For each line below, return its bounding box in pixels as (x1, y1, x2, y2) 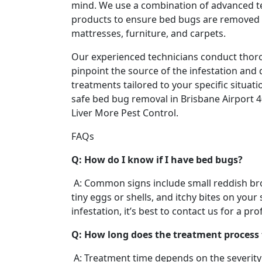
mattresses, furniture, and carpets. (71, 27, 226, 40)
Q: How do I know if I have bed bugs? (71, 153, 243, 167)
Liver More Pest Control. (71, 106, 178, 120)
